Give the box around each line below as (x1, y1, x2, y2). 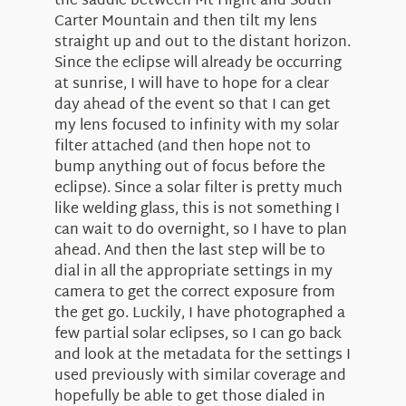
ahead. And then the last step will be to (53, 238, 325, 266)
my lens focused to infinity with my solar (53, 113, 339, 140)
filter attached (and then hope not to (53, 134, 311, 161)
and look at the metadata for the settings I (53, 343, 351, 370)
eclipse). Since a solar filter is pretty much (53, 176, 343, 203)
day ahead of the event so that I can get (53, 92, 331, 120)
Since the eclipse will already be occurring (53, 51, 342, 78)
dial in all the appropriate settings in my (53, 259, 333, 286)
